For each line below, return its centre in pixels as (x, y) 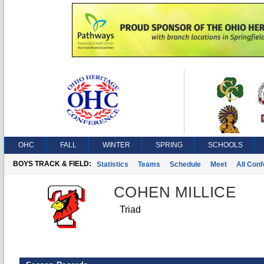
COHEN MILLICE (175, 192)
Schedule (185, 164)
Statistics (113, 164)
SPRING (169, 145)
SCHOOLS (225, 145)
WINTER (116, 145)
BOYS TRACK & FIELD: (52, 164)
